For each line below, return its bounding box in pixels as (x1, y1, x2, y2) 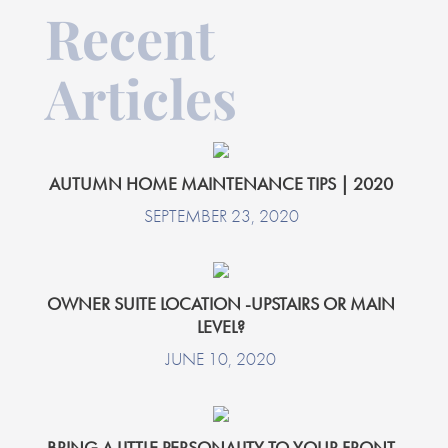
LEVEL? (197, 315, 246, 339)
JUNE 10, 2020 (166, 347, 277, 371)
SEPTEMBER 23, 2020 (143, 203, 299, 227)
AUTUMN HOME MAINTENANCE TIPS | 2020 (49, 171, 394, 195)
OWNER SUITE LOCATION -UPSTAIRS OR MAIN (47, 292, 396, 316)
